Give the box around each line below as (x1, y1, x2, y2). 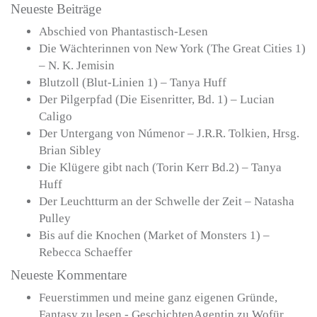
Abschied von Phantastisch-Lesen (39, 25, 208, 39)
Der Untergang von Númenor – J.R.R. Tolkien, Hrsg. (39, 127, 299, 141)
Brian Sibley (39, 144, 101, 158)
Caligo (39, 110, 72, 124)
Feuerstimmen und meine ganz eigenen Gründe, (39, 291, 277, 305)
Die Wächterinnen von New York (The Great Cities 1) (39, 42, 306, 56)
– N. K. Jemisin (39, 59, 115, 73)
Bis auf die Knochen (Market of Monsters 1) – (39, 229, 270, 243)
